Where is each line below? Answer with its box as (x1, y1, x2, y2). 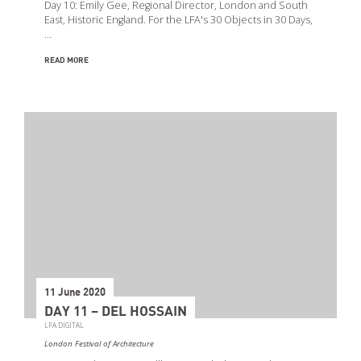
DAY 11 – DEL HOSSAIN (44, 305, 187, 319)
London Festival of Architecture (44, 338, 154, 350)
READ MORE (44, 56, 89, 65)
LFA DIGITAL (44, 321, 84, 330)
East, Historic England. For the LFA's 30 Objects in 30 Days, (44, 13, 313, 27)
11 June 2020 (44, 288, 106, 299)
